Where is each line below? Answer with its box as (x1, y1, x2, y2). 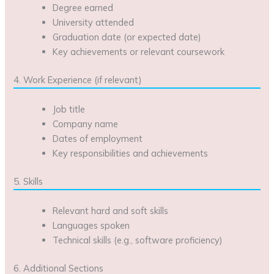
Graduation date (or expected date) (53, 31, 202, 43)
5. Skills (13, 175, 43, 187)
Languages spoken (53, 219, 130, 231)
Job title (53, 103, 86, 116)
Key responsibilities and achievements (53, 147, 209, 160)
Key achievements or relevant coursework (53, 46, 225, 58)
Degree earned (53, 2, 114, 14)
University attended (53, 17, 135, 29)
